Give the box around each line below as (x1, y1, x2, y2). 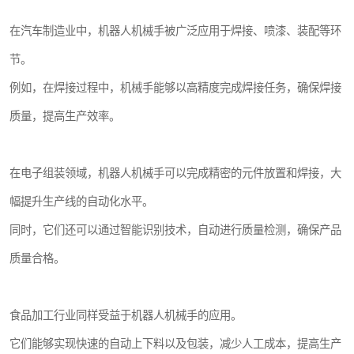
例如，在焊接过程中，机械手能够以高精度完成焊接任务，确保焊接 (9, 81, 341, 95)
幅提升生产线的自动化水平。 (9, 195, 153, 209)
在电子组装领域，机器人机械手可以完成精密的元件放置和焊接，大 (9, 167, 341, 180)
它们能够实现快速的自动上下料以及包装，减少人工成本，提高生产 (9, 337, 341, 351)
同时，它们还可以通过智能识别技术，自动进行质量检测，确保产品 (9, 224, 341, 237)
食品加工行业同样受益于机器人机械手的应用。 (9, 309, 242, 322)
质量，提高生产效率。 (9, 110, 120, 123)
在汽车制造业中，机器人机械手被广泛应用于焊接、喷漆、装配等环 (9, 24, 341, 38)
